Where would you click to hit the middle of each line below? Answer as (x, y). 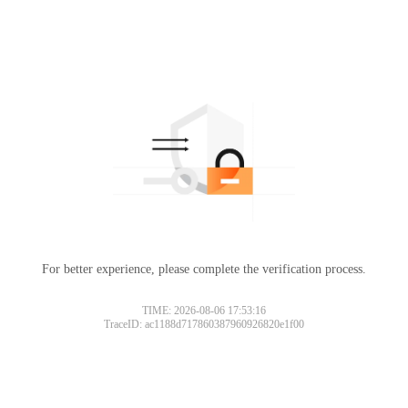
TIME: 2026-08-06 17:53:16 (204, 310)
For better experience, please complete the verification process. (204, 269)
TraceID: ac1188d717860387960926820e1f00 (204, 324)
